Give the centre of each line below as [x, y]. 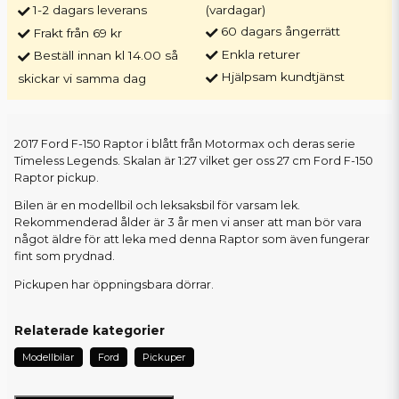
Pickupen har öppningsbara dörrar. [114, 285]
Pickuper [164, 358]
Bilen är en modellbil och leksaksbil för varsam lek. [157, 206]
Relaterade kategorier [90, 331]
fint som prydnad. [65, 256]
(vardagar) [236, 10]
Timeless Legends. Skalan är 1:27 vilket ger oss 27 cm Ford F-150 [194, 160]
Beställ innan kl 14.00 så [106, 56]
